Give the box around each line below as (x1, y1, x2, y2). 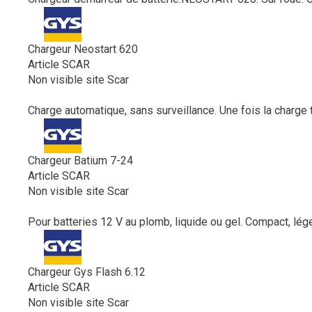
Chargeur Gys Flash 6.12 (28, 265, 146, 279)
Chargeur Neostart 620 (28, 42, 138, 56)
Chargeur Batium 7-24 (28, 153, 133, 167)
